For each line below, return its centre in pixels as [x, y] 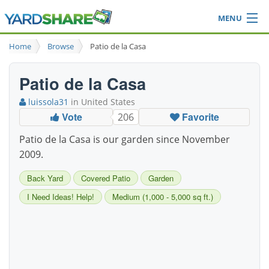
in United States [102, 102]
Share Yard [134, 73]
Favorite [199, 117]
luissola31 [47, 102]
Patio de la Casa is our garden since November [125, 140]
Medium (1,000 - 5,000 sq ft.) [163, 197]
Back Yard [45, 178]
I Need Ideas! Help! [61, 197]
